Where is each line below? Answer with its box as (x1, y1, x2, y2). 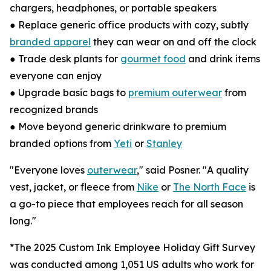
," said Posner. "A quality (137, 164, 249, 176)
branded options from (10, 137, 114, 149)
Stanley (146, 137, 182, 149)
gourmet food (120, 53, 186, 65)
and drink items (186, 53, 260, 65)
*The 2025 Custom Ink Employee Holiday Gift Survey (10, 241, 255, 253)
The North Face (173, 181, 246, 193)
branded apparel (10, 36, 91, 48)
